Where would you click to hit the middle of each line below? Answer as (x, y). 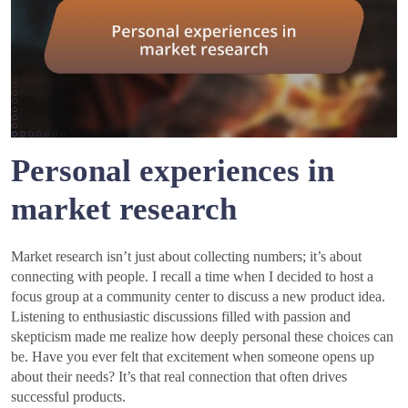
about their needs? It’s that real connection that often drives (179, 376)
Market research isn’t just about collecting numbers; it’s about (186, 256)
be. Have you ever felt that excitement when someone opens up (193, 356)
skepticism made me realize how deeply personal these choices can (202, 336)
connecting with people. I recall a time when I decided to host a (192, 276)
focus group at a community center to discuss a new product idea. (198, 296)
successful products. (68, 396)
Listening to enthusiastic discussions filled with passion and (181, 316)
